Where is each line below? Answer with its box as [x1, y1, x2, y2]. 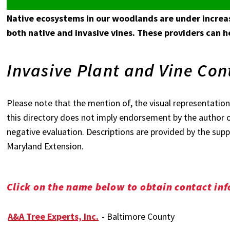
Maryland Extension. [7, 140, 84, 152]
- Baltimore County [100, 210, 175, 222]
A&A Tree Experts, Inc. [8, 210, 99, 222]
